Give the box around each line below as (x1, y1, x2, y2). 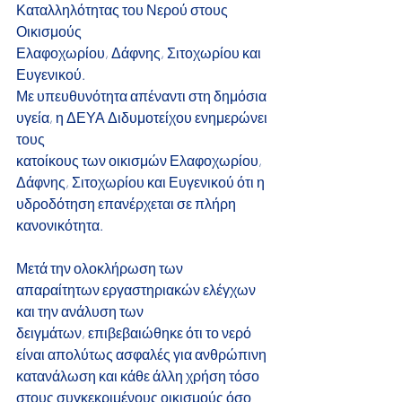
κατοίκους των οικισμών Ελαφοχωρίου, (16, 152, 265, 169)
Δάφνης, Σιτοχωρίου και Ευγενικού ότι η (16, 173, 265, 190)
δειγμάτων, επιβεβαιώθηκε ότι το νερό (16, 324, 254, 341)
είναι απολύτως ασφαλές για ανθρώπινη (16, 345, 267, 363)
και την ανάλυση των (16, 302, 144, 319)
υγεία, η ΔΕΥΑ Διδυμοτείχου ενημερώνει (16, 109, 270, 126)
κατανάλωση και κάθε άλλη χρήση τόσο (16, 367, 262, 384)
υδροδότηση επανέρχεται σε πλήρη (16, 195, 239, 212)
